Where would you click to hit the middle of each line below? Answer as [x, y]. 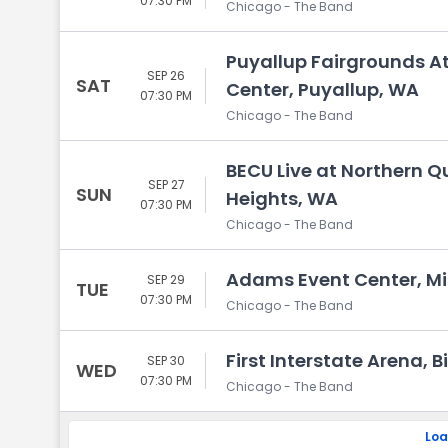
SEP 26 [166, 75]
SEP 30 [166, 360]
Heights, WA [282, 198]
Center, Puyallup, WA [322, 89]
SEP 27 [166, 184]
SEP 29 [166, 279]
